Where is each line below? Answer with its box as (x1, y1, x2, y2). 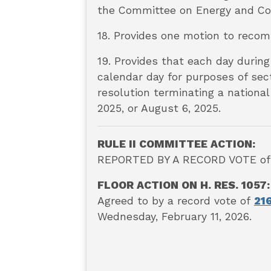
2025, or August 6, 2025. (97, 102, 221, 115)
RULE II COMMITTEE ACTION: (97, 138, 255, 151)
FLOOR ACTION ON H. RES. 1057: (97, 179, 270, 192)
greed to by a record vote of (104, 195, 254, 207)
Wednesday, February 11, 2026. (97, 211, 252, 223)
